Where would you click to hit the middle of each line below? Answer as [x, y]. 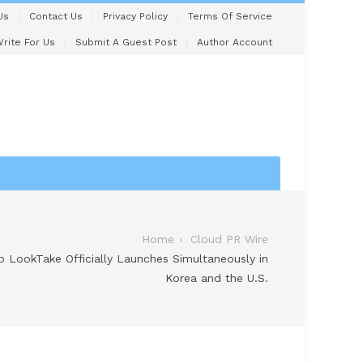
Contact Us [56, 16]
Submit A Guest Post [126, 42]
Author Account [235, 42]
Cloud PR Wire [229, 239]
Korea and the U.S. [217, 278]
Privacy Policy [135, 16]
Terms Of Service [230, 16]
